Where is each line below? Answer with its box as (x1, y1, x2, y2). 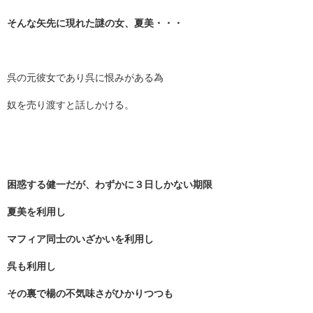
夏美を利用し (7, 207, 66, 217)
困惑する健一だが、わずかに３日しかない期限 (7, 180, 212, 190)
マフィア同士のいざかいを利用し (7, 234, 154, 245)
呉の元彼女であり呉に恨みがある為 (7, 73, 163, 83)
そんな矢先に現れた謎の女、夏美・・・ (7, 18, 183, 29)
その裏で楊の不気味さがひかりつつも (7, 289, 173, 299)
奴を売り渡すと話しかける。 (7, 100, 134, 110)
